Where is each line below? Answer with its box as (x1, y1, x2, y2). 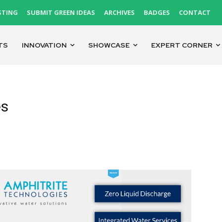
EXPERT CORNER (151, 41, 213, 50)
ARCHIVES (104, 8, 135, 17)
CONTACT (179, 8, 211, 17)
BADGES (144, 8, 170, 17)
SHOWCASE (88, 41, 130, 50)
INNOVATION (22, 41, 67, 50)
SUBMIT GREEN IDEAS (27, 8, 95, 17)
